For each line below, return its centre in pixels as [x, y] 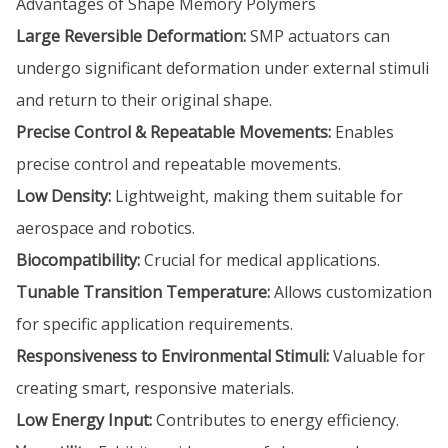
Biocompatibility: [78, 260]
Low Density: [63, 196]
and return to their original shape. [144, 100]
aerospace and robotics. [105, 228]
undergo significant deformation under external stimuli [222, 68]
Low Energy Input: [84, 420]
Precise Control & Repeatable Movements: [173, 132]
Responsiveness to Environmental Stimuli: [172, 356]
